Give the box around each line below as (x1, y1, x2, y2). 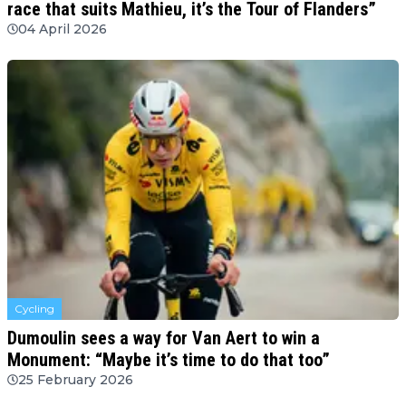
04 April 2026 (18, 20, 107, 37)
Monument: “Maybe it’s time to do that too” (7, 348, 330, 371)
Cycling (14, 301, 54, 315)
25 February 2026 (18, 371, 133, 388)
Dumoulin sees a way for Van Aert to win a (7, 326, 320, 349)
